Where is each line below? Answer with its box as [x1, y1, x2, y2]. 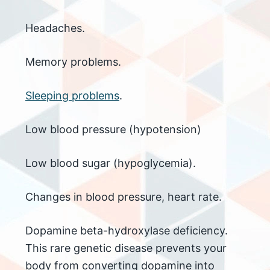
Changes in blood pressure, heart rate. [25, 190, 222, 204]
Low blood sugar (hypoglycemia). [25, 157, 196, 170]
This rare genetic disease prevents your [25, 242, 227, 255]
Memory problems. [25, 55, 121, 69]
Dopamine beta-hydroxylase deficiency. [25, 224, 228, 237]
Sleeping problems [25, 89, 119, 102]
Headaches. [25, 22, 85, 35]
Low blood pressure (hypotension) [25, 123, 201, 136]
